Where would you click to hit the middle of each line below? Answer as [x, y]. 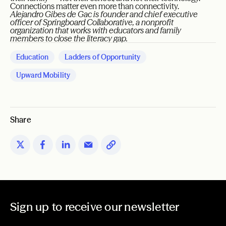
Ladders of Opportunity [103, 57]
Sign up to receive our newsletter [95, 207]
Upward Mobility [43, 75]
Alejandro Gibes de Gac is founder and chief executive [104, 14]
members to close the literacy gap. [70, 38]
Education [33, 57]
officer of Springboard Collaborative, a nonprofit [92, 22]
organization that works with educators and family [96, 30]
